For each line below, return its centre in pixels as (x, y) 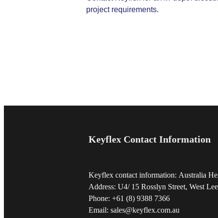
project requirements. (122, 10)
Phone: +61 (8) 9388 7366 (129, 199)
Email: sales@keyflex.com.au (134, 210)
